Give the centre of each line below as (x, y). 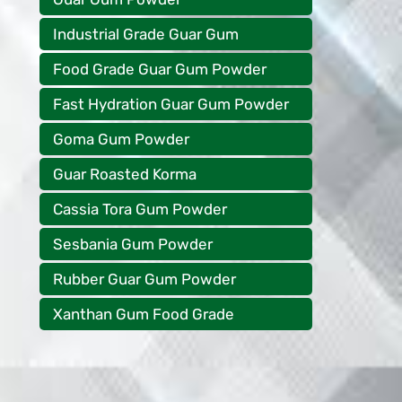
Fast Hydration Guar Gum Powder (171, 104)
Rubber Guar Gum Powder (144, 279)
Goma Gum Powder (121, 139)
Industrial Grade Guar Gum (146, 34)
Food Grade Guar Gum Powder (160, 69)
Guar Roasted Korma (125, 174)
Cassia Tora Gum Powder (140, 209)
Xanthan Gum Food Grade (144, 314)
